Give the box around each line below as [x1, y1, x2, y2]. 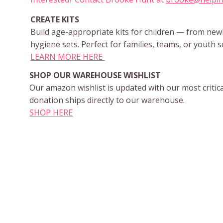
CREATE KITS [30, 13, 80, 25]
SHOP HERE [29, 107, 73, 118]
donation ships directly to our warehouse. [29, 95, 185, 106]
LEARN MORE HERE [30, 51, 105, 62]
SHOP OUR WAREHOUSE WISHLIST [29, 70, 163, 81]
